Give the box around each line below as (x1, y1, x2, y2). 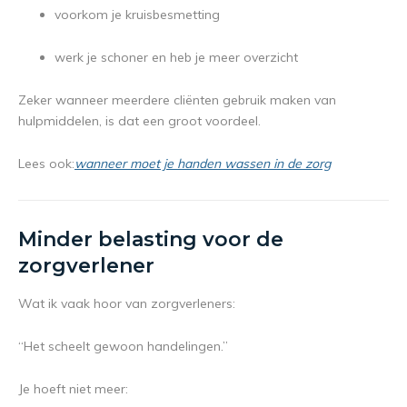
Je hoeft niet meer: (18, 381, 128, 398)
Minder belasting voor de (18, 227, 283, 253)
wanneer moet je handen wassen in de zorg (74, 155, 331, 173)
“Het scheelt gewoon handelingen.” (18, 338, 228, 355)
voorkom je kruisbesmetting (55, 6, 220, 24)
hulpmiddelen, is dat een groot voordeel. (18, 113, 261, 130)
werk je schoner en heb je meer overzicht (55, 49, 298, 66)
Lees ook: (18, 155, 74, 173)
